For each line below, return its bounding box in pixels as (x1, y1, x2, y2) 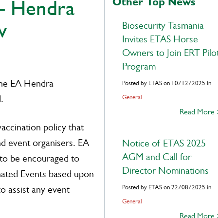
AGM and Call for (122, 151, 191, 163)
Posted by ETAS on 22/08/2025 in (122, 183, 211, 191)
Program (122, 61, 156, 72)
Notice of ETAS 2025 (122, 138, 206, 149)
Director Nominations (122, 165, 209, 176)
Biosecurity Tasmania (122, 20, 204, 31)
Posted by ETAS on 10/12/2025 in (122, 79, 211, 87)
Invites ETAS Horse (122, 34, 198, 45)
